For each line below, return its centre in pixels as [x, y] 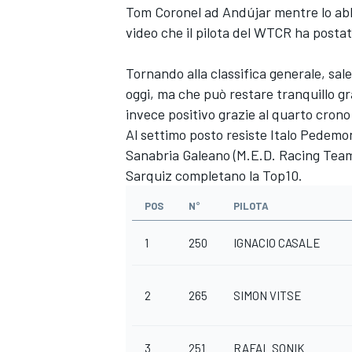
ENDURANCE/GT [165, 282]
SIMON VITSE [268, 296]
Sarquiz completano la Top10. [214, 176]
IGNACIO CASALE [277, 243]
